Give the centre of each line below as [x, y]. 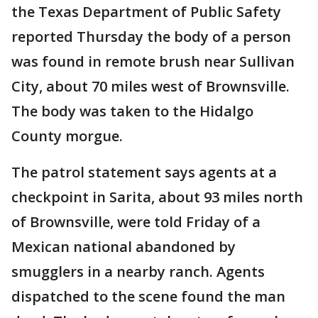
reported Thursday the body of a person [151, 37]
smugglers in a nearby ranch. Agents [138, 272]
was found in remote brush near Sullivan [153, 62]
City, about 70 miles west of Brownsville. [150, 87]
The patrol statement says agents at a [144, 172]
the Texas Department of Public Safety [146, 12]
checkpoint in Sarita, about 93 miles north [157, 197]
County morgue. [67, 136]
